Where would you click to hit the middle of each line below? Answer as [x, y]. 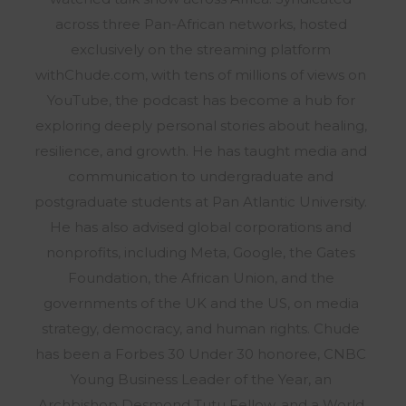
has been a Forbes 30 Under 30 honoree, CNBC [201, 354]
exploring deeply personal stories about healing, [201, 126]
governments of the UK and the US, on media [201, 304]
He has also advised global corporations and [201, 227]
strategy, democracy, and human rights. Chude [201, 329]
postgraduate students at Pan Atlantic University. [201, 202]
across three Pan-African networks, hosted [201, 24]
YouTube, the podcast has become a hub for [201, 101]
